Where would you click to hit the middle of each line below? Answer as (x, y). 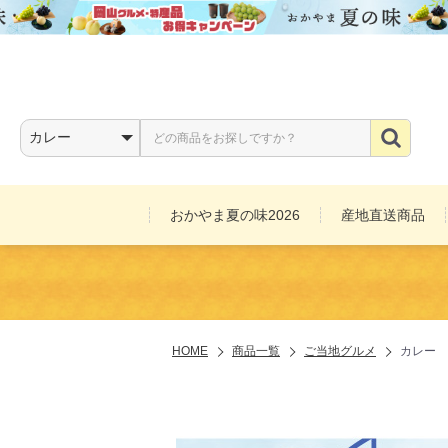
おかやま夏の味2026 (235, 215)
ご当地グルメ (340, 351)
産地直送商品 (383, 215)
